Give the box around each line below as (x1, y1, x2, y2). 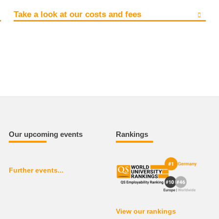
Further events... (9, 166, 64, 174)
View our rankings (115, 207, 176, 215)
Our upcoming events (9, 130, 83, 139)
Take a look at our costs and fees (13, 10, 141, 20)
